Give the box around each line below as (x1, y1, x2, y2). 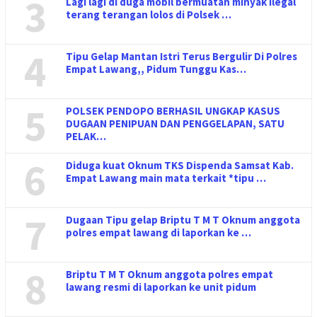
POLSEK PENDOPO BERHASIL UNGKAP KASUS (66, 104, 280, 117)
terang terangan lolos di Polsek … (66, 8, 231, 21)
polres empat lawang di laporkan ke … (66, 226, 251, 239)
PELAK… (66, 129, 106, 143)
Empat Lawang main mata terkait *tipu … (66, 171, 266, 185)
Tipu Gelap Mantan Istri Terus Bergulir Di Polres (66, 50, 297, 63)
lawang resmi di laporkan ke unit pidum (66, 280, 256, 294)
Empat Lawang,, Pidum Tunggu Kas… (66, 62, 246, 76)
